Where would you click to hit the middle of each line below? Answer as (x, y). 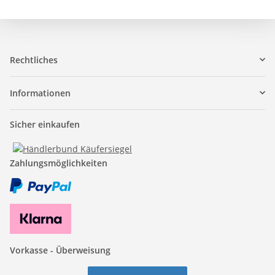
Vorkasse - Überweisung (60, 250)
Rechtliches (34, 60)
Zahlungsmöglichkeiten (59, 163)
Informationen (40, 93)
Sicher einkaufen (45, 124)
